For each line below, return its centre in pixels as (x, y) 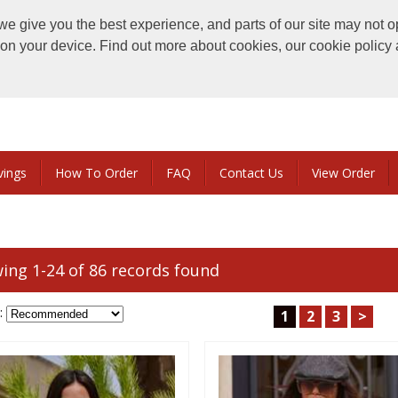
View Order (343, 173)
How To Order (96, 173)
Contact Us (251, 173)
